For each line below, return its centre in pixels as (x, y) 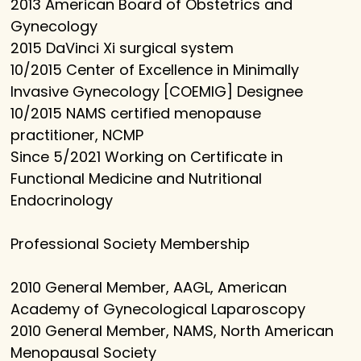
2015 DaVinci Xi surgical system (122, 48)
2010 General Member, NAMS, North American (172, 331)
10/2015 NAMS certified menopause (136, 114)
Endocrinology (62, 201)
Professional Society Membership (131, 244)
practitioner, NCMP (77, 135)
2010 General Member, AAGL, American (149, 288)
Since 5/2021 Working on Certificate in (147, 157)
